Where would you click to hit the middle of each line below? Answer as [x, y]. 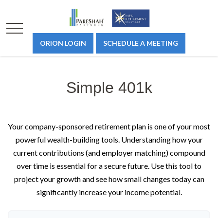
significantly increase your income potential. [109, 192]
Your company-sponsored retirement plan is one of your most [109, 126]
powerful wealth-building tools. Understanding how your [109, 139]
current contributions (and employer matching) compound [109, 153]
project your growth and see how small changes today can [109, 179]
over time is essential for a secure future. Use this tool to [109, 166]
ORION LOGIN [63, 43]
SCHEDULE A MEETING [141, 43]
